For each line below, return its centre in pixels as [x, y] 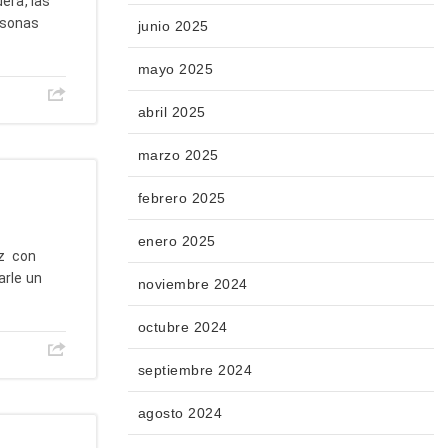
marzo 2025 [178, 155]
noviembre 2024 [192, 284]
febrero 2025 [181, 198]
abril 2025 [171, 112]
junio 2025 [173, 26]
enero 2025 [176, 241]
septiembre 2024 [194, 370]
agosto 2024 [179, 413]
